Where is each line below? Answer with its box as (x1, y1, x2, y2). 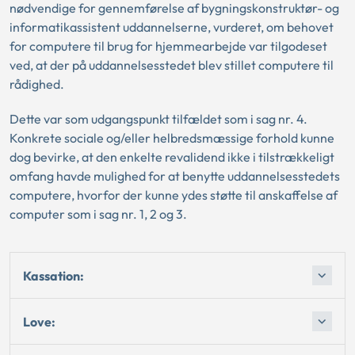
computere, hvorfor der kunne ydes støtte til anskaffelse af (10, 187, 338, 203)
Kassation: (23, 267, 84, 284)
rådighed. (10, 76, 64, 92)
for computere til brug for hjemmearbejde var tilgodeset (10, 38, 327, 54)
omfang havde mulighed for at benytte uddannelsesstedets (10, 168, 340, 184)
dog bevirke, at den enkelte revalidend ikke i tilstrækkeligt (10, 149, 334, 165)
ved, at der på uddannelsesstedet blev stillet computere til (10, 57, 334, 73)
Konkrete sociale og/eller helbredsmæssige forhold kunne (10, 130, 334, 146)
